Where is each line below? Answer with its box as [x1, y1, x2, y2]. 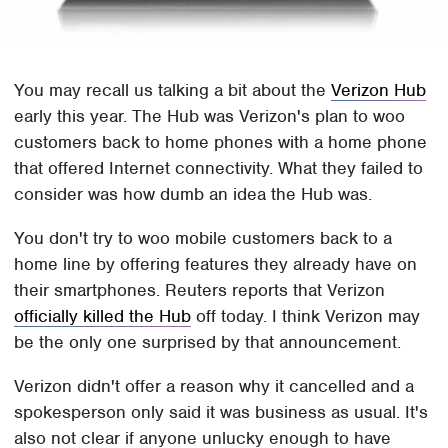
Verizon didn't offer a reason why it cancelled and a [14, 375, 415, 398]
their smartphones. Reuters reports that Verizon [14, 279, 386, 302]
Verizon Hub [331, 79, 427, 102]
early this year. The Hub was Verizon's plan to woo [14, 105, 406, 128]
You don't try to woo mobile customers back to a [14, 227, 393, 250]
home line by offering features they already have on [14, 253, 418, 276]
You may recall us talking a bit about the [14, 79, 332, 102]
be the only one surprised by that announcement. [14, 331, 402, 354]
